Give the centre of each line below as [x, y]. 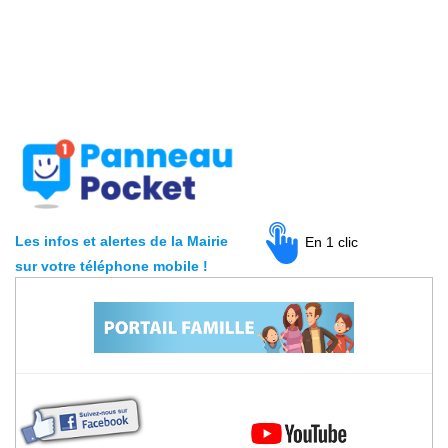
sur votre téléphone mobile [107, 265]
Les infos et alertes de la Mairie [121, 240]
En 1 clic [331, 241]
